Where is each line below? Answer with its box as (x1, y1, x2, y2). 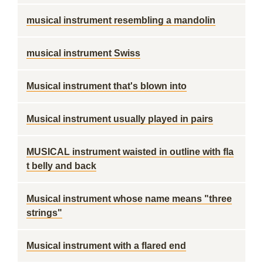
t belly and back (26, 161, 96, 171)
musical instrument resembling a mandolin (26, 15, 215, 25)
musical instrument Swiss (26, 48, 140, 58)
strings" (26, 208, 62, 218)
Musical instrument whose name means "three (26, 194, 232, 204)
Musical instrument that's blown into (26, 81, 187, 91)
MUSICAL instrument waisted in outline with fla (26, 147, 234, 157)
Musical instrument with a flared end (26, 241, 186, 251)
